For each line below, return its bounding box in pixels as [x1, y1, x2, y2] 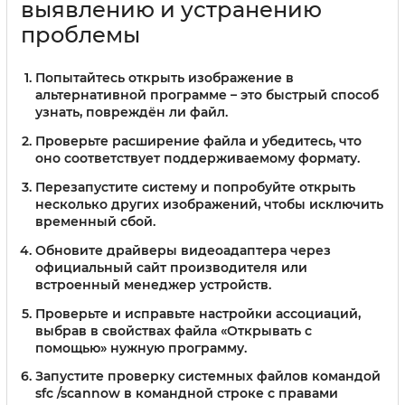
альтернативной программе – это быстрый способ [35, 87, 379, 104]
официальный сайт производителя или [35, 259, 307, 276]
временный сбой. [35, 212, 155, 230]
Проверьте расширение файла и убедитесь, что [35, 133, 362, 150]
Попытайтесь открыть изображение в [35, 70, 294, 87]
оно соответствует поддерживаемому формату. [35, 150, 360, 167]
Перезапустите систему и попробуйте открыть [35, 178, 355, 195]
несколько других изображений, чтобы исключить [35, 195, 383, 212]
